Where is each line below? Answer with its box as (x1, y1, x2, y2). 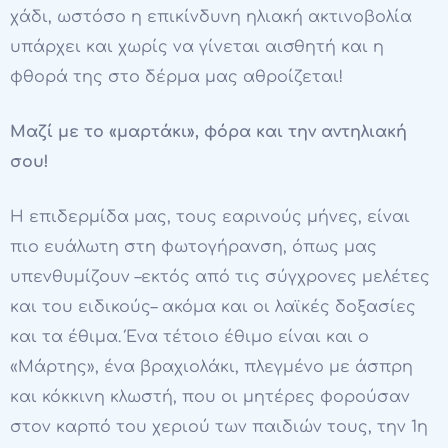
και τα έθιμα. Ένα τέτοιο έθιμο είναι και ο (10, 327, 369, 346)
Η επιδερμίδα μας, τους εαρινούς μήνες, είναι (10, 207, 410, 226)
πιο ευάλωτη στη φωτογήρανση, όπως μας (10, 237, 377, 256)
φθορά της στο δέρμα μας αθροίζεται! (10, 67, 343, 86)
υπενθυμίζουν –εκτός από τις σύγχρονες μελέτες (10, 267, 430, 286)
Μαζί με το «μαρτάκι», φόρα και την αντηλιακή (10, 122, 407, 141)
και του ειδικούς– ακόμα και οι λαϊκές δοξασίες (10, 297, 416, 316)
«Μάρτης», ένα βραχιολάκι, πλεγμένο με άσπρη (10, 357, 413, 376)
